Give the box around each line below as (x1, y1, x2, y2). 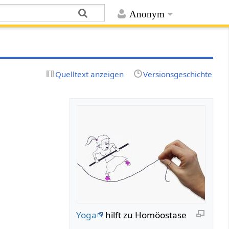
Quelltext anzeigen (55, 68, 124, 79)
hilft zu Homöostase (103, 209, 187, 221)
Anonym (129, 9, 165, 20)
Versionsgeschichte (143, 68, 212, 79)
